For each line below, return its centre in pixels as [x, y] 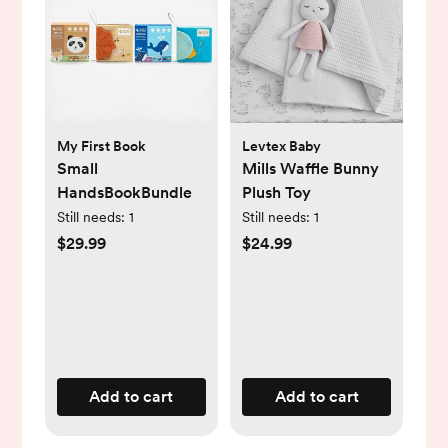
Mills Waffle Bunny [310, 168]
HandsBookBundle [124, 192]
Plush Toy [276, 192]
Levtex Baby [281, 145]
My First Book [101, 145]
